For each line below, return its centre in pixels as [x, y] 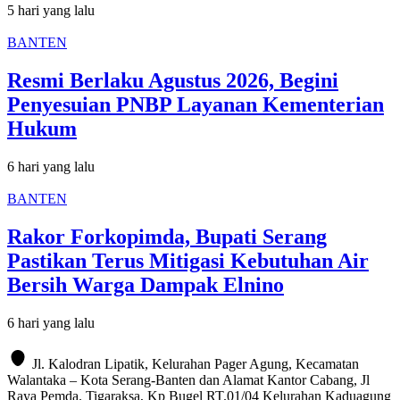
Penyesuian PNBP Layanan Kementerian [196, 104]
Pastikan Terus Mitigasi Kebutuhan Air [188, 260]
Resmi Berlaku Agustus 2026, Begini [173, 80]
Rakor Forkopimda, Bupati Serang [167, 236]
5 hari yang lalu [51, 10]
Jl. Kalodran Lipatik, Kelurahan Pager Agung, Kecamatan [196, 363]
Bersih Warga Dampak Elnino [146, 284]
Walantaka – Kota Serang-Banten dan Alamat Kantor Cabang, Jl [188, 379]
